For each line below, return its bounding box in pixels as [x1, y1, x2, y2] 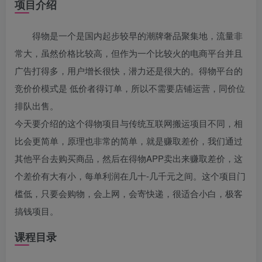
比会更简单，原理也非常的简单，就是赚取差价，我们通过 [15, 134, 243, 147]
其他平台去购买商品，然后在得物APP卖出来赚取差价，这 [15, 151, 243, 164]
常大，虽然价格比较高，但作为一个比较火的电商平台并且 [15, 46, 243, 59]
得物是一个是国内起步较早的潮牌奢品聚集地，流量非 [32, 29, 243, 42]
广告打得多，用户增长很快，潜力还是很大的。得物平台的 [15, 64, 243, 77]
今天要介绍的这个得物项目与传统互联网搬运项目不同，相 [15, 116, 243, 129]
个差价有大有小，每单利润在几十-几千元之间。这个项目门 [15, 169, 246, 182]
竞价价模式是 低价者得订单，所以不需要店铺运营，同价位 [15, 81, 245, 94]
